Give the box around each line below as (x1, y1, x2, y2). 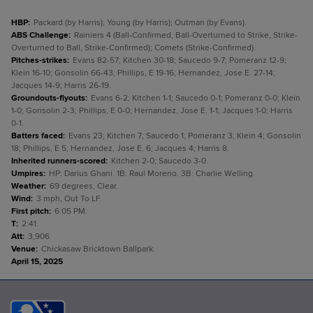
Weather (11, 181, 44, 191)
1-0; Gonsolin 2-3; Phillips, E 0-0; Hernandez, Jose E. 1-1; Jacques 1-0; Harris (11, 105, 293, 116)
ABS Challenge (11, 30, 68, 41)
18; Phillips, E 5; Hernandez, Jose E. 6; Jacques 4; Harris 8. (11, 143, 229, 154)
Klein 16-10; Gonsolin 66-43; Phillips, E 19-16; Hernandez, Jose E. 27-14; (11, 68, 275, 78)
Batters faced (11, 131, 63, 141)
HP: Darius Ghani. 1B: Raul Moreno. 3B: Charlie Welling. (49, 168, 255, 179)
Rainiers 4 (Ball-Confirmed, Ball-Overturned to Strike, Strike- (74, 30, 298, 41)
